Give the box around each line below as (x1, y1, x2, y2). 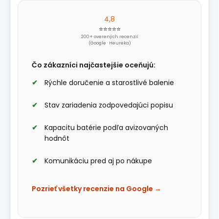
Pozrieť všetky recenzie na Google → (32, 184, 161, 194)
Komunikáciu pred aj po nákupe (44, 156, 152, 166)
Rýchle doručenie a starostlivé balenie (44, 78, 174, 88)
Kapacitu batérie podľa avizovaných (44, 123, 168, 133)
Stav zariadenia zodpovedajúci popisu (44, 100, 173, 110)
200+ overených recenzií (81, 34, 138, 40)
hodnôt (44, 133, 69, 144)
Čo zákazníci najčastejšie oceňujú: (32, 60, 155, 70)
